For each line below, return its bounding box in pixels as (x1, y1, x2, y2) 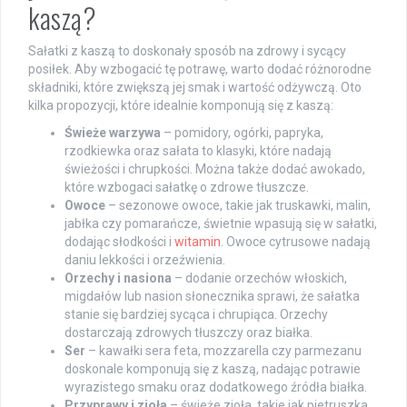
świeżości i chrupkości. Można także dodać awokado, (65, 161, 365, 176)
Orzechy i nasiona (65, 270, 172, 285)
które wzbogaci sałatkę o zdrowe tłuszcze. (65, 179, 309, 194)
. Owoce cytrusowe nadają (221, 233, 371, 249)
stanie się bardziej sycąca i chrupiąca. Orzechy (65, 306, 328, 322)
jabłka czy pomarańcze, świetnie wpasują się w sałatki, (65, 215, 377, 231)
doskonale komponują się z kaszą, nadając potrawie (65, 361, 361, 376)
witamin (174, 233, 221, 249)
